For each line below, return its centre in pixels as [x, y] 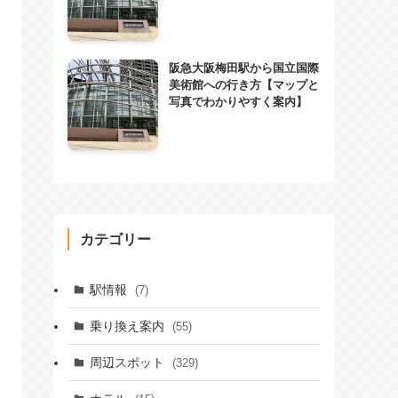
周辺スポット [128, 362]
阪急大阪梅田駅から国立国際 [243, 68]
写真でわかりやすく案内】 [238, 101]
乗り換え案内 [128, 326]
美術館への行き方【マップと [243, 84]
